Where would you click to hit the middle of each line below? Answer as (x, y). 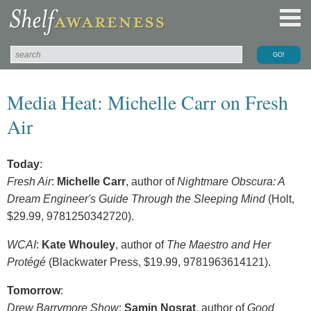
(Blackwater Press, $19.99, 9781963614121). (158, 262)
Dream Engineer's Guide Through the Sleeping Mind (136, 199)
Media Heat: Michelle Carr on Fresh (148, 102)
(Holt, (280, 199)
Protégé (26, 262)
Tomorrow (34, 290)
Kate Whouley (78, 244)
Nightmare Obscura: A (231, 181)
